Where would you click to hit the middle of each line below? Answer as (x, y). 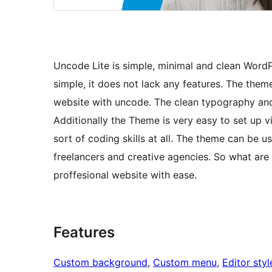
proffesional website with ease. (125, 175)
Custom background (100, 263)
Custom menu (185, 263)
